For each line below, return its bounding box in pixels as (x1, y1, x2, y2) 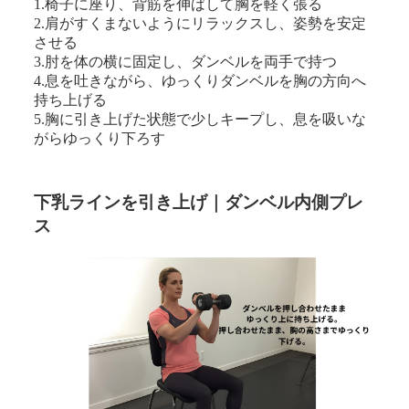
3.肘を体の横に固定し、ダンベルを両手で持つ (34, 53, 338, 69)
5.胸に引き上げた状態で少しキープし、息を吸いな (34, 110, 367, 127)
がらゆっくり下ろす (34, 130, 166, 146)
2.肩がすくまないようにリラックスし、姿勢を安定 (34, 15, 367, 31)
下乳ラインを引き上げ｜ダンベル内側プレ (34, 192, 364, 212)
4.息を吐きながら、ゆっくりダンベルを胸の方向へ (34, 72, 367, 89)
